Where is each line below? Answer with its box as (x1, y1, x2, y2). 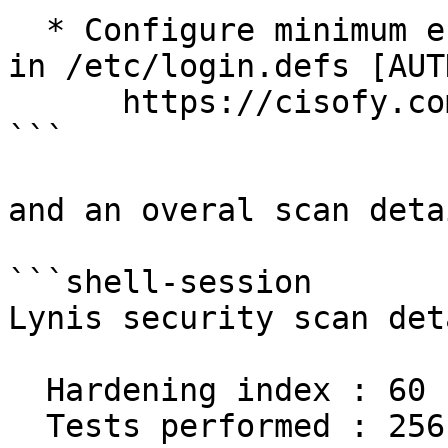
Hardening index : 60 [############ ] (8, 372, 46, 408)
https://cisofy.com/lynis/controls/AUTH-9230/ (8, 84, 122, 120)
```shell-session (8, 264, 312, 300)
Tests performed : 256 (8, 408, 46, 444)
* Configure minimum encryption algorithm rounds (8, 12, 46, 48)
